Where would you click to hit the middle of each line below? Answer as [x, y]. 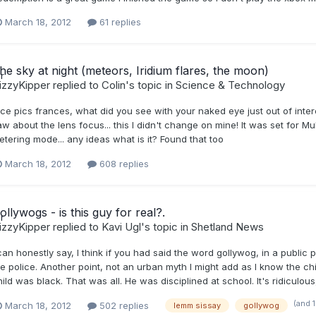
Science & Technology [230, 85]
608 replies [122, 163]
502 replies [122, 305]
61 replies [119, 22]
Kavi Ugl [121, 226]
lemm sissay [197, 306]
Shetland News [227, 226]
